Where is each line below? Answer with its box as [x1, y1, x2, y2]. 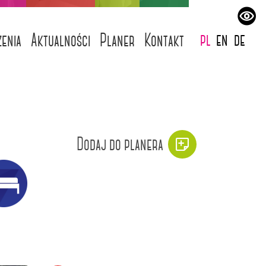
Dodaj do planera [77, 134, 164, 154]
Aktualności [30, 30, 90, 50]
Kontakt [144, 30, 184, 50]
